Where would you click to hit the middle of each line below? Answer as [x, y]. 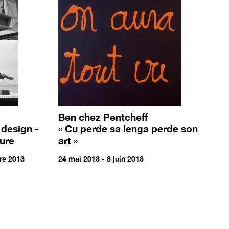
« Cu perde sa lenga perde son [128, 128]
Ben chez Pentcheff [103, 117]
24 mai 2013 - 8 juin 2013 [101, 158]
